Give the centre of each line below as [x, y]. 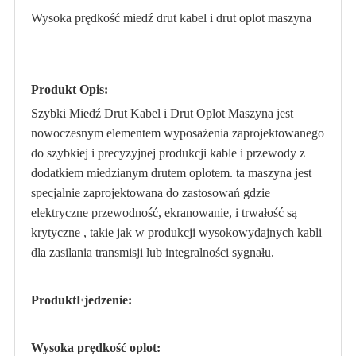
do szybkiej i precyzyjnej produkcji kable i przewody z [168, 153]
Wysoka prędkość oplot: [95, 347]
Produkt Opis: [69, 89]
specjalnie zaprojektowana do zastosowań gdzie [150, 192]
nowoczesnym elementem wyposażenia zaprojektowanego [177, 133]
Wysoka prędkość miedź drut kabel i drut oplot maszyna [171, 17]
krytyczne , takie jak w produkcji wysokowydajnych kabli [176, 232]
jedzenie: [108, 300]
